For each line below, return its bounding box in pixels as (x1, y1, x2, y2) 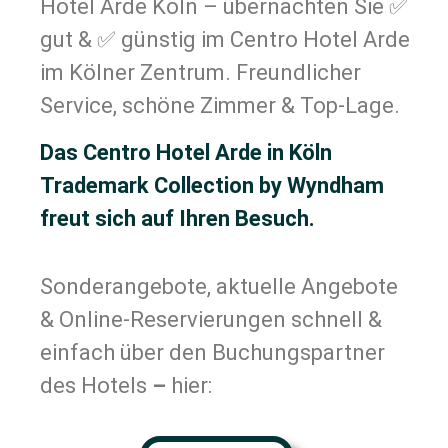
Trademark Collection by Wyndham (40, 173, 384, 199)
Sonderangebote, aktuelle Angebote (40, 273, 398, 299)
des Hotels (40, 372, 147, 398)
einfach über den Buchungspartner (40, 339, 385, 365)
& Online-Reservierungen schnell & (40, 306, 382, 332)
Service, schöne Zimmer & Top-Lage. (40, 92, 400, 118)
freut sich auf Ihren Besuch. (40, 206, 315, 232)
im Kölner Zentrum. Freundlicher (40, 59, 361, 85)
